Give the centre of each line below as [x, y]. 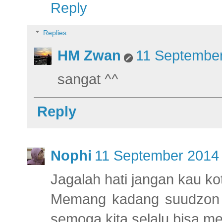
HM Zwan [89, 55]
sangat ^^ [88, 79]
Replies [55, 32]
